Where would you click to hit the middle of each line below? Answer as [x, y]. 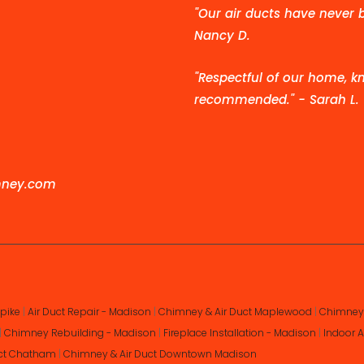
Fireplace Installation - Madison [240, 333]
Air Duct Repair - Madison [89, 312]
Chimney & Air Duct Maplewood [235, 312]
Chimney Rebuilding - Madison [80, 333]
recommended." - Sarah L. [277, 100]
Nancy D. [222, 36]
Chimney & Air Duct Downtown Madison [160, 354]
